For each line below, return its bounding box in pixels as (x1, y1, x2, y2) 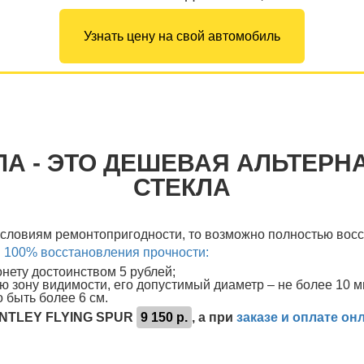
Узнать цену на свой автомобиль (84, 29, 280, 43)
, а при (192, 310, 236, 324)
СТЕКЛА (133, 174, 231, 201)
